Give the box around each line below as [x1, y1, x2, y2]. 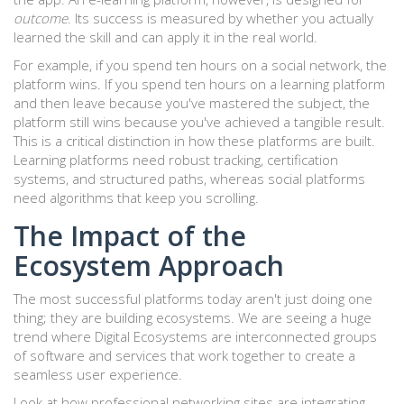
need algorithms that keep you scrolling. [14, 188, 259, 207]
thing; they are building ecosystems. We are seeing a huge [14, 308, 372, 327]
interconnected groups [235, 327, 377, 346]
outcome [14, 9, 68, 28]
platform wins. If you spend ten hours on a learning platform [14, 75, 385, 94]
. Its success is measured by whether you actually [68, 9, 373, 28]
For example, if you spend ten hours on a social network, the [14, 56, 387, 75]
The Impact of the [14, 217, 246, 255]
